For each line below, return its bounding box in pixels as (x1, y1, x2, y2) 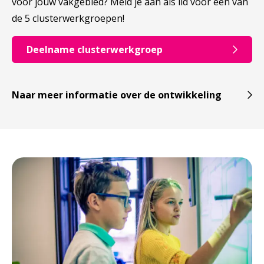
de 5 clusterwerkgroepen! (12, 11, 124, 25)
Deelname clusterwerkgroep (27, 42, 163, 56)
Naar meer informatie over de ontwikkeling (12, 88, 222, 101)
